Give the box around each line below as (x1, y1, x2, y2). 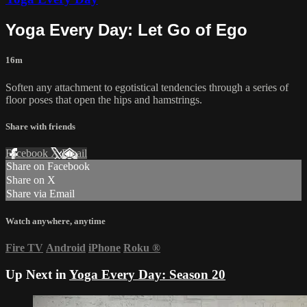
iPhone (88, 242, 121, 254)
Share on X (6, 174, 56, 186)
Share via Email (6, 188, 75, 199)
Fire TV (5, 242, 43, 254)
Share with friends (5, 121, 75, 132)
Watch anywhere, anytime (5, 216, 106, 227)
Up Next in (5, 267, 69, 282)
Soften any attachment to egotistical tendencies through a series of (5, 81, 288, 93)
